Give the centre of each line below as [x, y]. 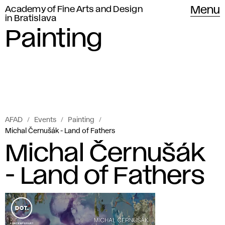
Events [45, 120]
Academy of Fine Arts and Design [74, 10]
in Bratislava [31, 19]
